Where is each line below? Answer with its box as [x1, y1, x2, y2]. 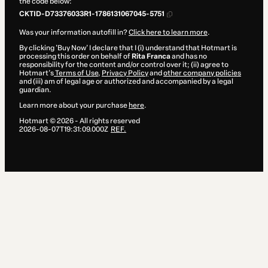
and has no [170, 52, 207, 61]
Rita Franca [132, 52, 170, 61]
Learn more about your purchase [19, 101, 129, 110]
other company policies [163, 69, 241, 78]
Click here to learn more [129, 28, 208, 37]
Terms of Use [54, 69, 98, 78]
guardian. [19, 86, 51, 95]
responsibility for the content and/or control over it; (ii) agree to [19, 60, 229, 69]
